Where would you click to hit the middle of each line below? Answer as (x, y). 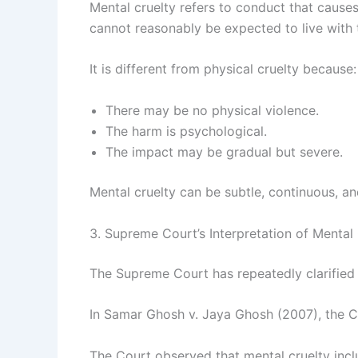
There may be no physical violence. (212, 110)
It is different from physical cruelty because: (223, 69)
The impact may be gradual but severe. (224, 151)
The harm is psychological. (186, 131)
